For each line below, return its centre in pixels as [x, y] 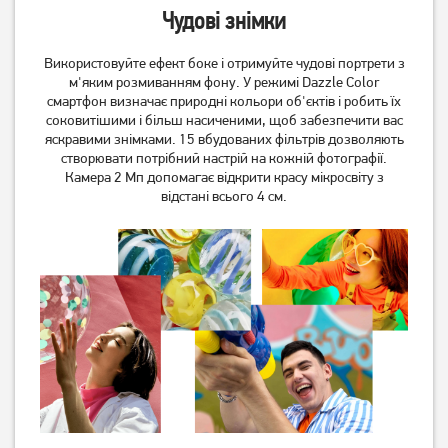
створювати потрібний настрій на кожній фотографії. [224, 158]
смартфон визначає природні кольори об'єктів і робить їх [224, 101]
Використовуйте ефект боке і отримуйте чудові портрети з [224, 63]
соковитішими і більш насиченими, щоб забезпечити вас [224, 120]
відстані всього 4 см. [224, 196]
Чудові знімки [224, 21]
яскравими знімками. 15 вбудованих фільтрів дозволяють [224, 139]
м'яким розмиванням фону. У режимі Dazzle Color [224, 82]
